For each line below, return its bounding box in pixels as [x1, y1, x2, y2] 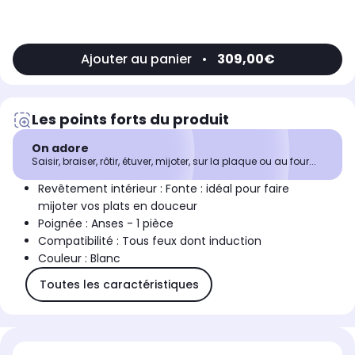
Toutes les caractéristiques [39, 276, 199, 292]
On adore [32, 140, 89, 157]
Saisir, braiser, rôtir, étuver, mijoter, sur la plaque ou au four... [32, 155, 316, 169]
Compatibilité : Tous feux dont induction [38, 233, 261, 250]
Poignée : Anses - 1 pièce [38, 216, 174, 232]
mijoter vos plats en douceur [38, 198, 197, 215]
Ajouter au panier [80, 50, 192, 69]
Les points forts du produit [32, 109, 229, 130]
